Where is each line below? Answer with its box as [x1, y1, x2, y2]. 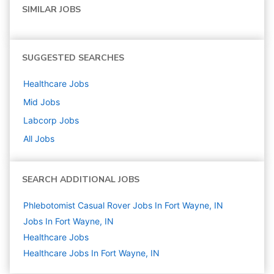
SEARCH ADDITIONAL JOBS [22, 174, 139, 186]
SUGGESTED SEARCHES [22, 52, 124, 64]
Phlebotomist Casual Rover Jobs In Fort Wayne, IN [23, 200, 223, 211]
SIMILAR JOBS [22, 4, 81, 16]
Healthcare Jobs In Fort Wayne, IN [23, 248, 160, 259]
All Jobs [23, 133, 54, 144]
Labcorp [23, 115, 57, 126]
